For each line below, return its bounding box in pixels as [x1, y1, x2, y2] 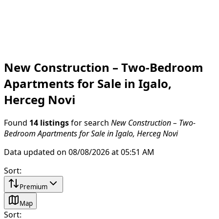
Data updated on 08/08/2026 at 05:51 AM [4, 148, 154, 156]
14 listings [29, 118, 69, 127]
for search [69, 118, 111, 127]
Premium [20, 183, 47, 190]
